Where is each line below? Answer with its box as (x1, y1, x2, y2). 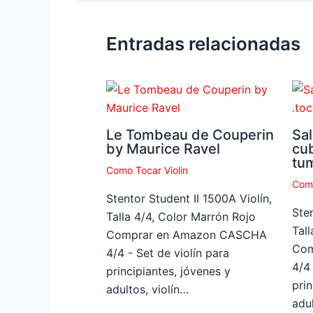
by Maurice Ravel (106, 140, 220, 157)
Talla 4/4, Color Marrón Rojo (106, 209, 256, 224)
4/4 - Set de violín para (106, 245, 229, 260)
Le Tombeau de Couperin (106, 126, 274, 143)
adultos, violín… (106, 282, 189, 296)
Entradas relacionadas (106, 32, 300, 54)
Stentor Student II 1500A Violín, (106, 191, 272, 205)
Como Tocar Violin (106, 163, 188, 176)
